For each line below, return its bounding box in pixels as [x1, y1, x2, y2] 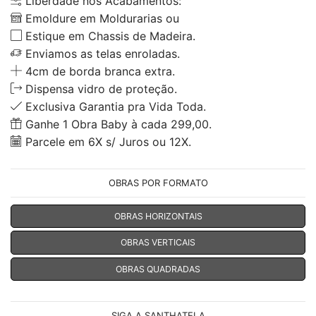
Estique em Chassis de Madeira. [22, 28, 195, 43]
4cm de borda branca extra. [22, 63, 175, 78]
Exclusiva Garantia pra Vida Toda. [22, 99, 206, 114]
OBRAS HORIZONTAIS [114, 210, 202, 221]
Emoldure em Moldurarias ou [22, 11, 179, 25]
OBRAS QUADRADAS [116, 263, 200, 274]
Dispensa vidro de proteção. [22, 81, 177, 96]
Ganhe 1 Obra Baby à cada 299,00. [22, 116, 212, 131]
